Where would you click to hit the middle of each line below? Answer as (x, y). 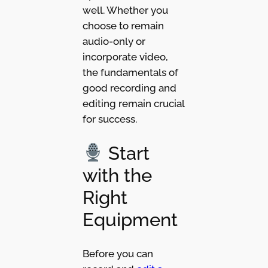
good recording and (129, 88)
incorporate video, (125, 57)
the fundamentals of (130, 72)
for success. (109, 119)
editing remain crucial (133, 103)
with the (117, 175)
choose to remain (123, 25)
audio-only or (114, 41)
